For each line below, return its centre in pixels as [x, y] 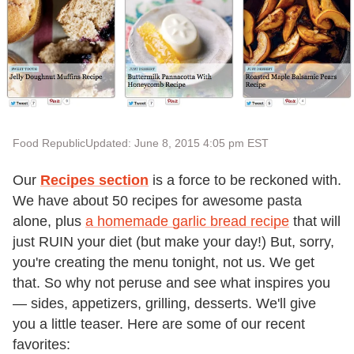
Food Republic [49, 143]
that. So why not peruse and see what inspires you [171, 283]
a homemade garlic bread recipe [187, 222]
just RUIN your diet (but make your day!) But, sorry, [173, 242]
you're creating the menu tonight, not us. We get [164, 263]
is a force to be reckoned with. [245, 181]
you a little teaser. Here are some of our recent [159, 324]
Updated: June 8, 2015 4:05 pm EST [177, 143]
